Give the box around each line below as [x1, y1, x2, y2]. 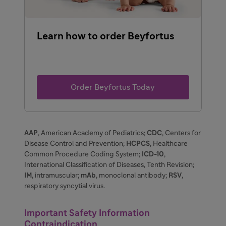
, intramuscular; [32, 172, 79, 179]
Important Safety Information [24, 208, 150, 218]
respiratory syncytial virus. [24, 182, 105, 190]
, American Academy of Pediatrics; [38, 129, 145, 137]
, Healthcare [150, 140, 188, 147]
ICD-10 [142, 150, 164, 158]
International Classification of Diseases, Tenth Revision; [24, 161, 194, 168]
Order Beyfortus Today [71, 83, 155, 91]
